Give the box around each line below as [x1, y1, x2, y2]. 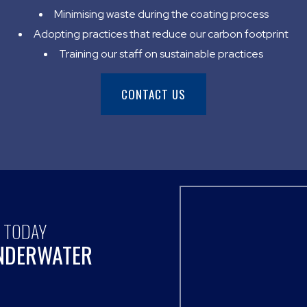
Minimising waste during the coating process [53, 6, 269, 21]
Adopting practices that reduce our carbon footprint [34, 26, 288, 41]
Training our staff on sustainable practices [59, 46, 263, 61]
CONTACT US [121, 85, 186, 103]
